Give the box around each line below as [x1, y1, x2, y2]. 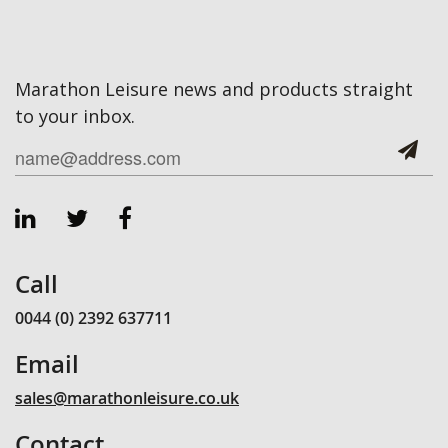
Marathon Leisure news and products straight [15, 76, 413, 101]
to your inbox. [15, 103, 135, 128]
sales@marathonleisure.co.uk [15, 386, 239, 409]
